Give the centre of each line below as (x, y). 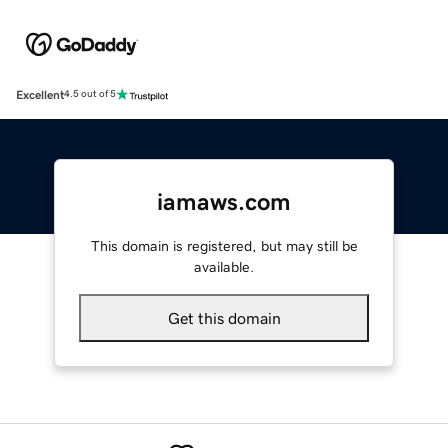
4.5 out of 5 (90, 94)
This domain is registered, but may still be (224, 245)
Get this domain (224, 317)
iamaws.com (224, 201)
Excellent (40, 94)
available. (224, 266)
